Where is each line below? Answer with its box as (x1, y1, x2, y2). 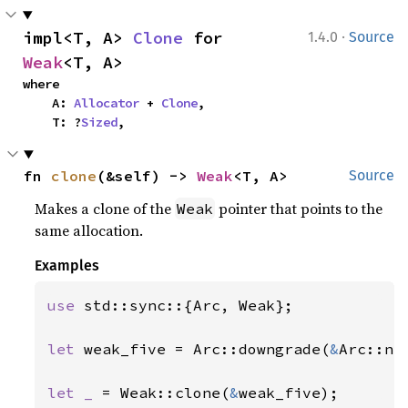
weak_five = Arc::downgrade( (84, 340, 331, 359)
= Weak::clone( (102, 383, 230, 403)
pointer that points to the (215, 199, 383, 219)
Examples (35, 257, 100, 275)
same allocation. (35, 220, 144, 241)
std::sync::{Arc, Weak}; (84, 296, 294, 315)
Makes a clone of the (35, 199, 176, 219)
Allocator (74, 95, 139, 112)
